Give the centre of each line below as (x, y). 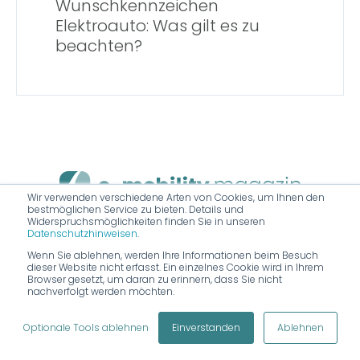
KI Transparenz (265, 313)
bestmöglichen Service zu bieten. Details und (135, 209)
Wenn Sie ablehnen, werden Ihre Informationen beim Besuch (173, 255)
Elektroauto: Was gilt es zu (157, 26)
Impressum (84, 313)
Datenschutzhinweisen (82, 233)
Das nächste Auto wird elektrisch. (180, 213)
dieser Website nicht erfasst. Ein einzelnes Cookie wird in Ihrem (176, 267)
